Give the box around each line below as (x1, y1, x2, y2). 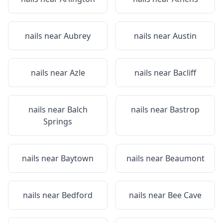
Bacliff (173, 67, 196, 78)
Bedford (62, 190, 93, 201)
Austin (173, 30, 197, 41)
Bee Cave (168, 190, 202, 201)
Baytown (61, 153, 94, 164)
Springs (43, 116, 72, 127)
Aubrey (64, 30, 91, 41)
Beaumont (165, 153, 205, 164)
